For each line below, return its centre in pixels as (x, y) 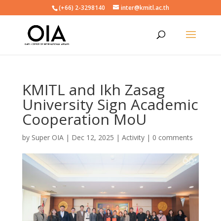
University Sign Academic (110, 104)
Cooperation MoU (84, 119)
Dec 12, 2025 (92, 137)
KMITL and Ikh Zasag (93, 90)
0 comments (172, 137)
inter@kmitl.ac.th (145, 8)
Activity (133, 137)
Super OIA (47, 137)
